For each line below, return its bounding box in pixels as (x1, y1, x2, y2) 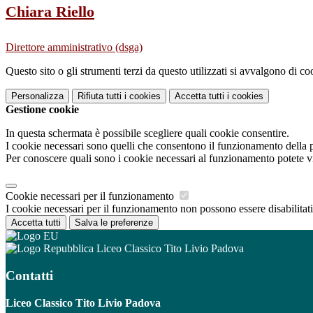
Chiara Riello (6, 3, 94, 21)
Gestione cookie (6, 103, 79, 116)
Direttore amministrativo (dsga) (6, 41, 143, 54)
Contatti (6, 268, 53, 284)
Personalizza (11, 91, 64, 102)
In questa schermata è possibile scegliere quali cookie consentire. (6, 127, 289, 140)
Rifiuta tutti (78, 91, 122, 102)
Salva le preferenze (75, 217, 153, 228)
